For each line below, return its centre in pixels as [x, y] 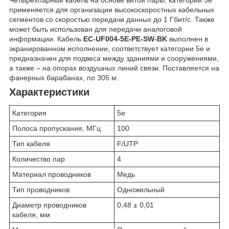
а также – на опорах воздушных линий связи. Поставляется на [114, 68]
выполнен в [188, 39]
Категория [29, 113]
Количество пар [39, 159]
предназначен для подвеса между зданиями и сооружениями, [114, 58]
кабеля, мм [31, 215]
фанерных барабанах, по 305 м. [64, 77]
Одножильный [141, 190]
